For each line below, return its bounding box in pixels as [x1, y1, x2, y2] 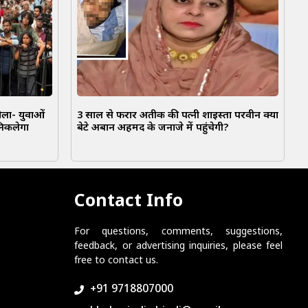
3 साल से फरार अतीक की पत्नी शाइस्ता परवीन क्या [76, 109, 278, 122]
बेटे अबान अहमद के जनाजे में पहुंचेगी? [76, 121, 229, 135]
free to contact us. [74, 254, 159, 267]
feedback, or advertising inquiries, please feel [74, 239, 283, 253]
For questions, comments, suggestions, [74, 225, 283, 239]
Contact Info [74, 190, 184, 213]
